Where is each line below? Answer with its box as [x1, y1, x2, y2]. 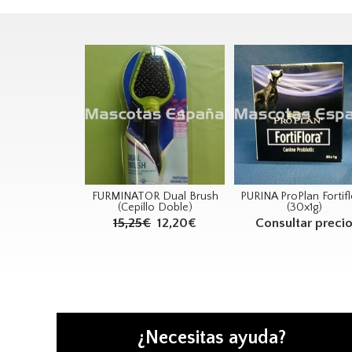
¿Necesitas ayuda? [137, 327, 286, 348]
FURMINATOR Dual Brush [91, 189, 218, 203]
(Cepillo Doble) [117, 200, 192, 214]
